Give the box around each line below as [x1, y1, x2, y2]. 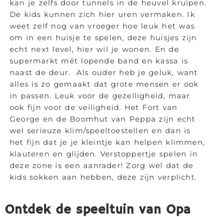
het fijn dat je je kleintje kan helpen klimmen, [10, 138, 205, 147]
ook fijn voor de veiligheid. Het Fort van [10, 103, 178, 112]
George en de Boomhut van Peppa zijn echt [10, 114, 196, 124]
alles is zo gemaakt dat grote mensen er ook [10, 79, 199, 89]
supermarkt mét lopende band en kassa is [10, 56, 188, 65]
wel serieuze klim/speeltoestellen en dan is [10, 126, 191, 135]
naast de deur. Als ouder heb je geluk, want [10, 68, 198, 77]
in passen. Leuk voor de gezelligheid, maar [10, 91, 190, 100]
